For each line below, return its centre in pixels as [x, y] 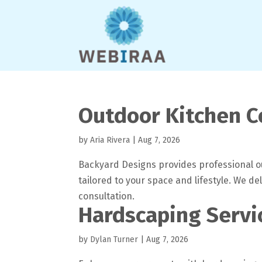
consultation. [107, 196]
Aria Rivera [110, 140]
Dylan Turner [114, 239]
